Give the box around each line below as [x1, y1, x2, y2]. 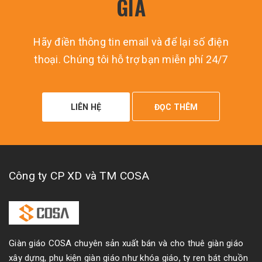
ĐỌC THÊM [154, 102, 198, 112]
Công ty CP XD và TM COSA [9, 169, 150, 183]
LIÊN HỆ [70, 102, 102, 112]
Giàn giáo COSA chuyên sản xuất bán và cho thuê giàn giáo [9, 238, 243, 249]
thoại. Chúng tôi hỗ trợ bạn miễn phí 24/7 [34, 53, 228, 66]
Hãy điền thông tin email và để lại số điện [33, 36, 229, 49]
